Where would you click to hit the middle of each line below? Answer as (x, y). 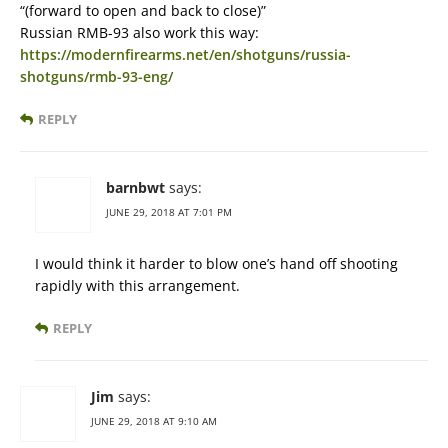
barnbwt (135, 188)
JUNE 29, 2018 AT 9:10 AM (154, 421)
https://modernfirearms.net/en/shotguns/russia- (185, 55)
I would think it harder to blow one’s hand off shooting (216, 264)
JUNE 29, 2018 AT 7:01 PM (169, 212)
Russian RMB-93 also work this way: (139, 33)
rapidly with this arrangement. (137, 286)
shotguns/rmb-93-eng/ (96, 77)
